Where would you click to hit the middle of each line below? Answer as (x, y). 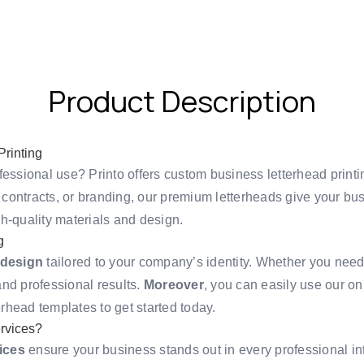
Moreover (173, 284)
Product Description (182, 101)
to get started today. (156, 307)
